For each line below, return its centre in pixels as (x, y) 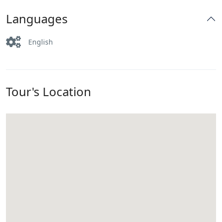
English (41, 42)
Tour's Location (49, 91)
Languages (37, 19)
